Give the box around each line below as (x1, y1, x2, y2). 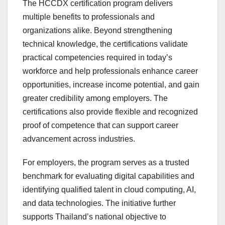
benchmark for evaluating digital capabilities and (23, 172, 194, 181)
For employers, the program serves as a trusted (23, 158, 189, 167)
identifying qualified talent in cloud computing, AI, (23, 185, 196, 194)
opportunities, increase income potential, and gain (23, 80, 199, 89)
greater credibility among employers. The (23, 94, 168, 103)
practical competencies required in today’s (23, 53, 172, 62)
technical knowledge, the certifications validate (23, 40, 188, 49)
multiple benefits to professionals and (23, 13, 155, 22)
